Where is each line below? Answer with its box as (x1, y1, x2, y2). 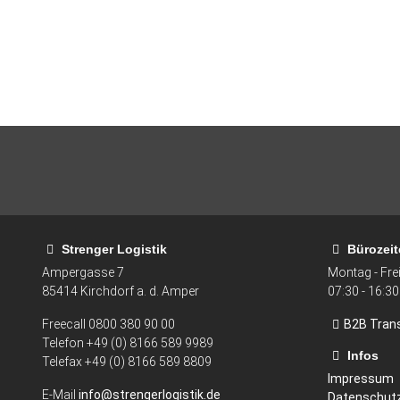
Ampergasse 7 (42, 265, 124, 279)
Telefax (42, 354, 85, 369)
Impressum (328, 371, 394, 386)
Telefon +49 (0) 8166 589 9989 (42, 336, 213, 350)
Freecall (42, 317, 88, 331)
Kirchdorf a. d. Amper (80, 284, 199, 298)
